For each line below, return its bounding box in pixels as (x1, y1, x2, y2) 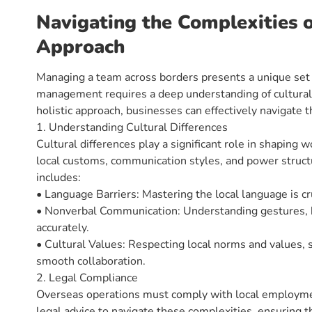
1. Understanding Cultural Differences (36, 119, 228, 135)
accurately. (36, 219, 89, 235)
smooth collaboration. (36, 253, 146, 269)
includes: (36, 169, 81, 185)
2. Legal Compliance (36, 270, 138, 286)
